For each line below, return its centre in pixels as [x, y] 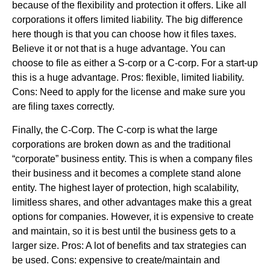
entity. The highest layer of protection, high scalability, [125, 187]
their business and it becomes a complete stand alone [127, 173]
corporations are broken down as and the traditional [121, 144]
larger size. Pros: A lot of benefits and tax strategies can [129, 245]
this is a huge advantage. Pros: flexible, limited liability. [128, 77]
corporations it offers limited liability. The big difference [127, 19]
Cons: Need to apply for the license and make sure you [129, 92]
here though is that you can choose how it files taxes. [124, 34]
